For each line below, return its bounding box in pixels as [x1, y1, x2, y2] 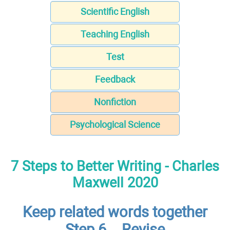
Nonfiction [94, 97, 136, 108]
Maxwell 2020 [72, 174, 158, 191]
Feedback [95, 74, 135, 85]
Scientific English [81, 6, 149, 17]
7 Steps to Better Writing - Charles [11, 158, 219, 175]
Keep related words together [23, 203, 207, 221]
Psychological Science [70, 119, 160, 130]
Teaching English [81, 29, 149, 40]
